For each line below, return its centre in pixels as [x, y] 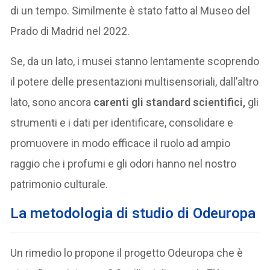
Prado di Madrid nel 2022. [70, 31]
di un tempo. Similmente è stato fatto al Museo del [130, 10]
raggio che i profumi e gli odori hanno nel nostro [124, 163]
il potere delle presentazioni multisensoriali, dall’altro [135, 81]
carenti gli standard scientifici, [171, 102]
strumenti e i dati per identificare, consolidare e [122, 122]
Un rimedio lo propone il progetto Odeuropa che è [127, 253]
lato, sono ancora [52, 102]
